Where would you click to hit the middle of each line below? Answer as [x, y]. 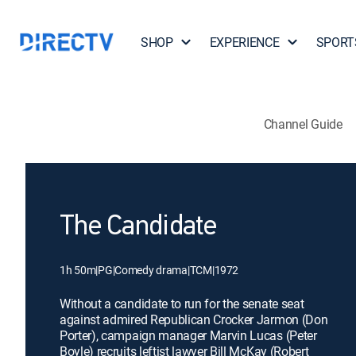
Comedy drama [151, 270]
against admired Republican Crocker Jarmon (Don [194, 319]
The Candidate [138, 227]
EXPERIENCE [244, 42]
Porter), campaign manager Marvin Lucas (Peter [188, 335]
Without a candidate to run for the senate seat [182, 304]
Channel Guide [303, 124]
